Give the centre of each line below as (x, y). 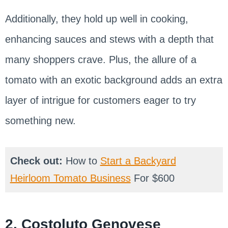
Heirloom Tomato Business (70, 178)
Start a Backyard (138, 161)
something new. (40, 121)
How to (83, 161)
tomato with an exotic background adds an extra (113, 80)
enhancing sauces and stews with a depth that (109, 39)
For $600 (152, 178)
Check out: (38, 161)
